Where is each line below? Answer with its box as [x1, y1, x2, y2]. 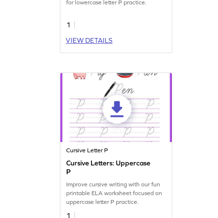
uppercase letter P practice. [66, 198, 139, 205]
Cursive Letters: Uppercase [66, 159, 151, 167]
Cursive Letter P [66, 146, 109, 154]
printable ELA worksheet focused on [66, 189, 163, 197]
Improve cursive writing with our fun [66, 181, 161, 188]
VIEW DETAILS [66, 36, 113, 44]
